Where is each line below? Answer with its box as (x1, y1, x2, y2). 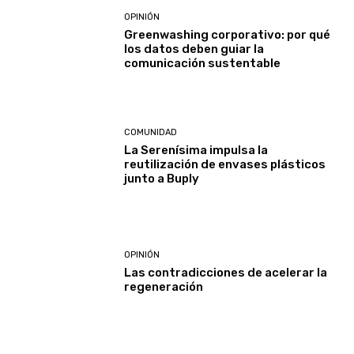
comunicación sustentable (124, 55, 281, 70)
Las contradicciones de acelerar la (124, 265, 328, 281)
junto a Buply (124, 171, 200, 186)
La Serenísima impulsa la (124, 142, 269, 157)
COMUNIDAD (124, 126, 178, 137)
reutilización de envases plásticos (124, 156, 326, 171)
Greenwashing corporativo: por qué (124, 27, 331, 42)
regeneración (124, 280, 204, 295)
